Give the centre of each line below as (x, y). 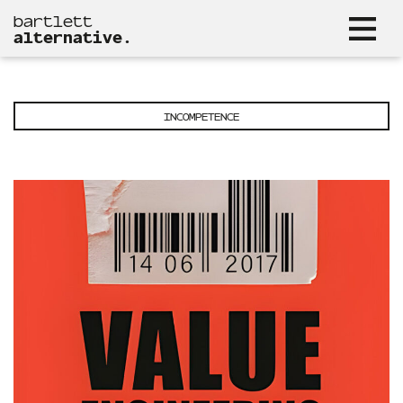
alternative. (73, 36)
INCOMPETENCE (201, 116)
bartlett (53, 20)
